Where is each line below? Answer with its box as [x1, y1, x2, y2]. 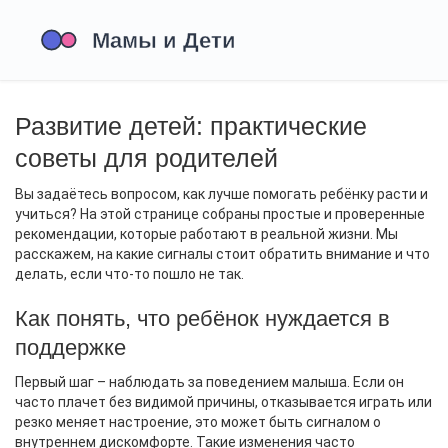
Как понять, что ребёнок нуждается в [15, 306, 390, 331]
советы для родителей [15, 144, 278, 172]
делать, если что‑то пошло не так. [15, 266, 244, 282]
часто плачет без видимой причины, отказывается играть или [15, 394, 432, 410]
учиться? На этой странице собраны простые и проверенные [15, 206, 425, 222]
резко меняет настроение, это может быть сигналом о [15, 414, 381, 430]
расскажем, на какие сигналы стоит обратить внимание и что [15, 246, 430, 262]
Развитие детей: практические [15, 112, 367, 140]
